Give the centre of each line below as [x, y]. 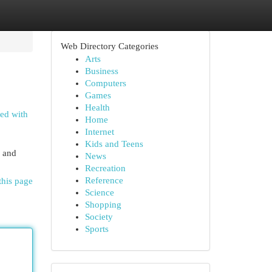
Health [97, 107]
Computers [105, 83]
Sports [97, 229]
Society [99, 217]
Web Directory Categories [109, 46]
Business [101, 71]
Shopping [103, 205]
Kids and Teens [114, 144]
